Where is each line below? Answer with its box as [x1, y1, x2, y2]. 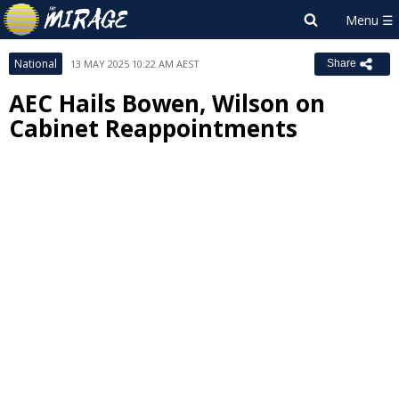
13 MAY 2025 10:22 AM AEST [70, 57, 199, 70]
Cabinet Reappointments [9, 112, 297, 144]
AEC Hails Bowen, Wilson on [9, 87, 325, 119]
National [14, 56, 57, 71]
